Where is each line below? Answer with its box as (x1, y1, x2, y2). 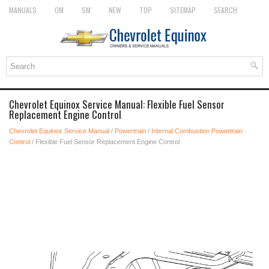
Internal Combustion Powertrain (151, 127, 243, 134)
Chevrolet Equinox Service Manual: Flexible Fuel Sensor (9, 97, 225, 112)
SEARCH (214, 5, 237, 15)
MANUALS (9, 5, 37, 15)
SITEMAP (170, 5, 196, 15)
